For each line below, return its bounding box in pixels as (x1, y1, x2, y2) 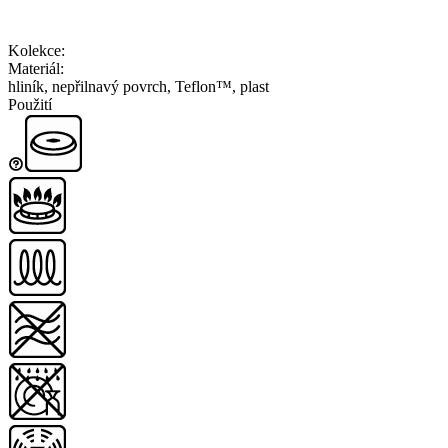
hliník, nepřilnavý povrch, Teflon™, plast (8, 78, 269, 96)
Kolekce (8, 42, 61, 60)
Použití (8, 96, 52, 114)
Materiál (8, 60, 60, 78)
